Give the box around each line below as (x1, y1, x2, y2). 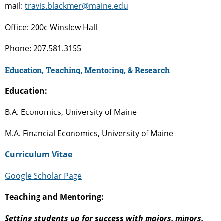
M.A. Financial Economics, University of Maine (5, 128, 173, 139)
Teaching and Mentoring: (5, 191, 104, 203)
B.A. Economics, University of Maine (5, 107, 137, 118)
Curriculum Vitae (5, 149, 72, 160)
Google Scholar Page (5, 170, 82, 182)
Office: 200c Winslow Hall (5, 22, 97, 33)
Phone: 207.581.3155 (5, 43, 81, 54)
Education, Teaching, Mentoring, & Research (5, 65, 170, 75)
